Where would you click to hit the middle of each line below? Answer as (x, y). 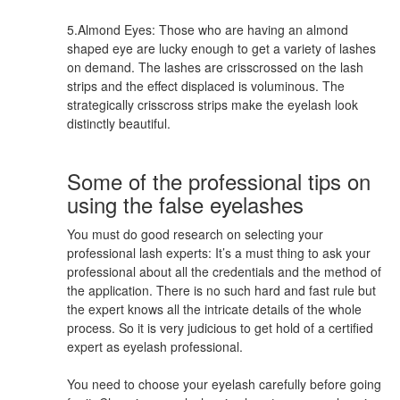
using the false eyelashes (185, 204)
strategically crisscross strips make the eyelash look (212, 104)
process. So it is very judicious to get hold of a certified (220, 327)
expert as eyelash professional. (155, 346)
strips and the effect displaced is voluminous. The (206, 85)
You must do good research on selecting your (195, 233)
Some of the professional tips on (219, 180)
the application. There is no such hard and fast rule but (221, 290)
